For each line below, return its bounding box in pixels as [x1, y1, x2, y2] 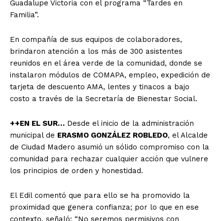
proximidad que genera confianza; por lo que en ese [10, 202, 199, 212]
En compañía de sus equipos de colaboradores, [10, 35, 182, 44]
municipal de [10, 130, 57, 140]
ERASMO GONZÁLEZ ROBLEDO [57, 130, 168, 140]
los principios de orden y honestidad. [10, 166, 143, 175]
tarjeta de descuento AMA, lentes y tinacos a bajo [10, 82, 189, 91]
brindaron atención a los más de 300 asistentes [10, 46, 183, 56]
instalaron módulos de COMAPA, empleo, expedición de [10, 70, 210, 79]
